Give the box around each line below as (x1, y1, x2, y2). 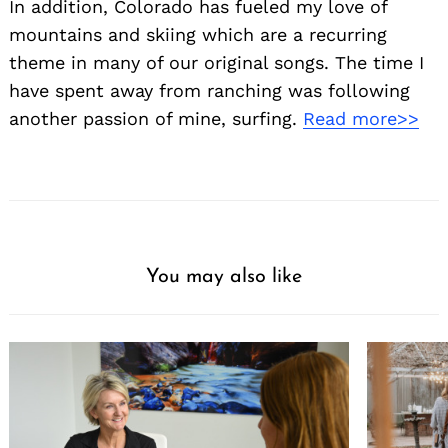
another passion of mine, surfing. (9, 108, 303, 130)
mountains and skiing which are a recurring (9, 24, 387, 46)
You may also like (146, 267, 302, 288)
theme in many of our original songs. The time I (9, 52, 424, 74)
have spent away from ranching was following (9, 80, 410, 102)
